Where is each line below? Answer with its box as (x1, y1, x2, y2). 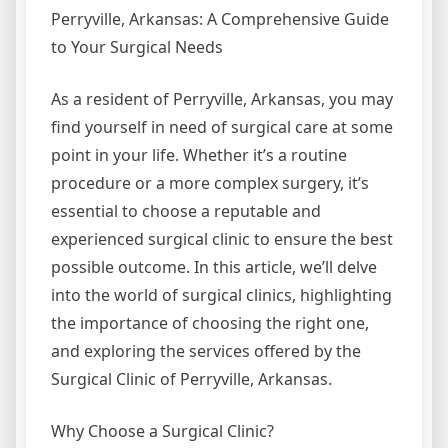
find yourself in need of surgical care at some (51, 116, 393, 139)
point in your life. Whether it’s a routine (51, 144, 347, 167)
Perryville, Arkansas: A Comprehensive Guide (51, 8, 389, 31)
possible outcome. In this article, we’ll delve (51, 256, 377, 279)
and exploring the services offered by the (51, 340, 361, 363)
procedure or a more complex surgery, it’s (51, 172, 369, 195)
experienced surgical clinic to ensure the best (51, 228, 393, 251)
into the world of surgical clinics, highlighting (51, 284, 392, 307)
